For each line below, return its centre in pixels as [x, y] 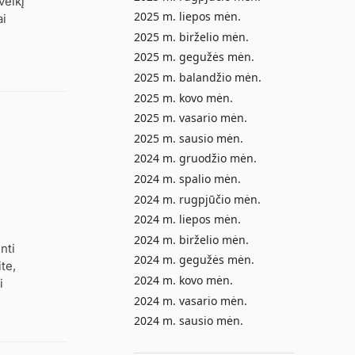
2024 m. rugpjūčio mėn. [197, 199]
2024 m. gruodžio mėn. [195, 158]
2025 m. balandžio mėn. [197, 77]
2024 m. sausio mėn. [188, 321]
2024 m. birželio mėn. [191, 239]
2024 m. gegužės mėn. [194, 260]
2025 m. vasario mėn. [190, 118]
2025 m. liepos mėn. [187, 17]
